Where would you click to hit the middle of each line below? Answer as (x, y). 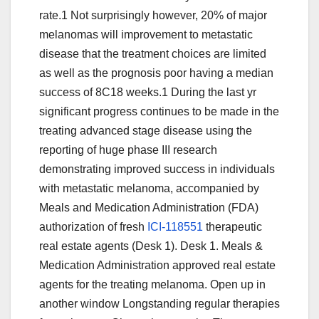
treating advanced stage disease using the (146, 131)
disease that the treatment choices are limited (153, 54)
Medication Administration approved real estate (157, 266)
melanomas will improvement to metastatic (146, 35)
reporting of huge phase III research (128, 150)
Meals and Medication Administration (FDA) (149, 208)
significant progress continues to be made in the (159, 112)
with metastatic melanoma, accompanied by (149, 189)
